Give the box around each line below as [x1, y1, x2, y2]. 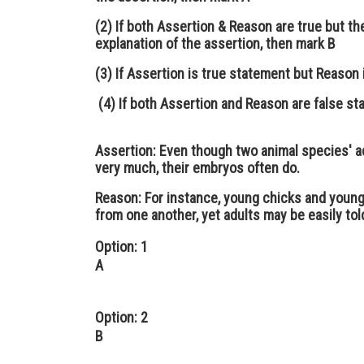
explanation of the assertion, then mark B [95, 35, 336, 52]
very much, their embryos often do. [95, 159, 303, 176]
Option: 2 [95, 309, 148, 326]
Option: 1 [95, 238, 148, 255]
